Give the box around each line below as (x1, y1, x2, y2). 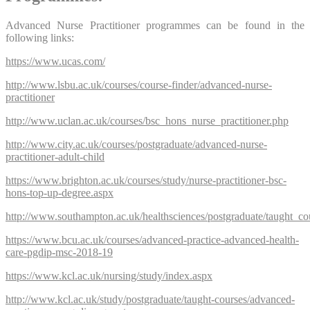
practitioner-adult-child (6, 150, 104, 163)
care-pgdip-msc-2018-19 (6, 246, 113, 258)
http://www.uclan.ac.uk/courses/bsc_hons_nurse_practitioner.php (6, 114, 289, 127)
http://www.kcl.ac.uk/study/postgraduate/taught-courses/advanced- (6, 293, 295, 305)
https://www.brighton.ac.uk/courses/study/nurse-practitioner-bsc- (6, 174, 286, 186)
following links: (6, 31, 74, 44)
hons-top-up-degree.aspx (6, 186, 113, 199)
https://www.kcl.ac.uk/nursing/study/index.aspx (6, 269, 212, 282)
